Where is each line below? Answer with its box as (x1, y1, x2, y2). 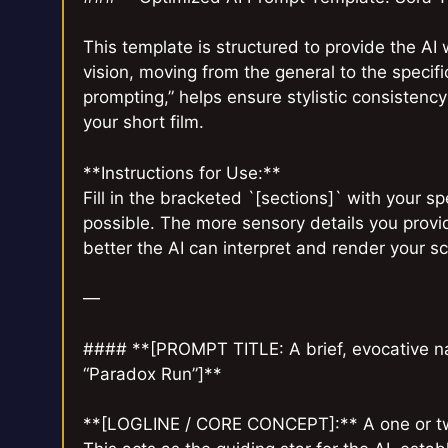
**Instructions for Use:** (83, 162, 282, 183)
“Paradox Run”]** (83, 363, 223, 384)
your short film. (83, 112, 205, 133)
